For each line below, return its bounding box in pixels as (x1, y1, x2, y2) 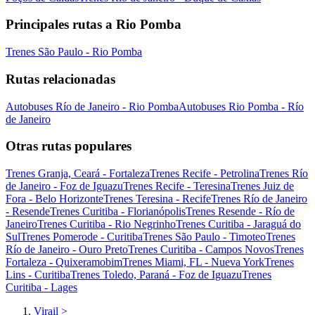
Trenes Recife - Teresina (123, 179, 231, 192)
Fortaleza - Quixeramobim (6, 255, 122, 268)
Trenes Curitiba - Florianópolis (50, 205, 186, 217)
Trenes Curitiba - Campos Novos (128, 243, 274, 255)
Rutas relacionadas (6, 71, 115, 86)
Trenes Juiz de (231, 179, 294, 192)
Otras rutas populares (6, 139, 131, 154)
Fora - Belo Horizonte (6, 192, 103, 205)
